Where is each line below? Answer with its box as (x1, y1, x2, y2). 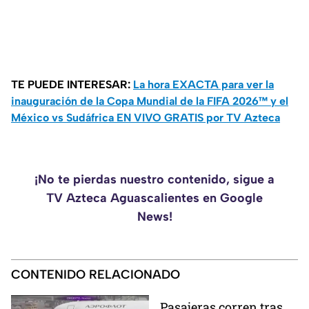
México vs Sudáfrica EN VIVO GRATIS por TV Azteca (11, 111, 280, 125)
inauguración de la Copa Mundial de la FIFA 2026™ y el (11, 94, 288, 108)
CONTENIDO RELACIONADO (11, 267, 180, 283)
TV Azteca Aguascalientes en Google (46, 190, 263, 206)
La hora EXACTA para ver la (133, 78, 274, 92)
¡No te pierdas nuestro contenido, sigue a (34, 172, 275, 188)
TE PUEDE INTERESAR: (11, 78, 133, 92)
